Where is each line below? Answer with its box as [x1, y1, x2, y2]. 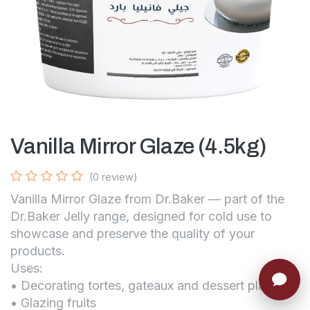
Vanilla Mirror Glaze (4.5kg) [10, 134, 267, 158]
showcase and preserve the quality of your [10, 226, 255, 241]
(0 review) [89, 170, 138, 183]
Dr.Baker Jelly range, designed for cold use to [10, 208, 272, 224]
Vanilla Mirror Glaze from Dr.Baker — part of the [10, 191, 284, 206]
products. [10, 243, 65, 258]
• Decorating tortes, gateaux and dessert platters [10, 277, 291, 293]
